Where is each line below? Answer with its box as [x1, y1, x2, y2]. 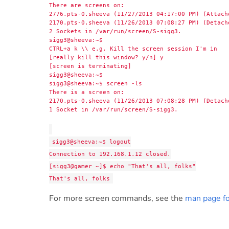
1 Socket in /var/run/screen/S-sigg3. [49, 106, 178, 113]
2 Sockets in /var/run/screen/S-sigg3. [49, 28, 181, 35]
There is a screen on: [49, 88, 124, 96]
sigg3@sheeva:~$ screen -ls [49, 80, 142, 87]
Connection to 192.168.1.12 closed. [49, 150, 171, 158]
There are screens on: [49, 2, 124, 9]
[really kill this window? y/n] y [49, 54, 164, 61]
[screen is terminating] [49, 62, 131, 70]
